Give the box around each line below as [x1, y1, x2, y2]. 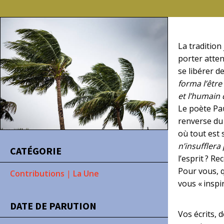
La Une [73, 168, 99, 179]
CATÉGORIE [10, 144, 61, 157]
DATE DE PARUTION [10, 199, 96, 212]
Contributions [10, 168, 64, 179]
